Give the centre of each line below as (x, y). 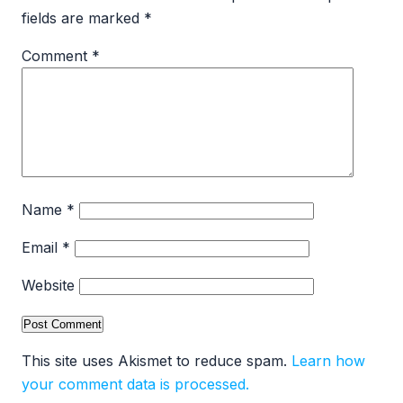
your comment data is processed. (135, 384)
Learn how (328, 361)
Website (48, 285)
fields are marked (83, 18)
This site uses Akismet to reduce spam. (157, 361)
